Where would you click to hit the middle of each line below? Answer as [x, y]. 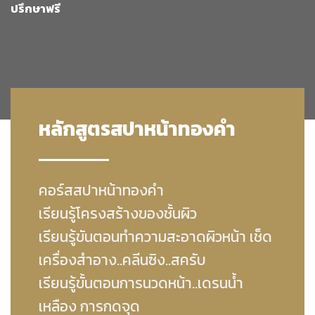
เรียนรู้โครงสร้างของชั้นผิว [118, 213]
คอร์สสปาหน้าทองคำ [101, 190]
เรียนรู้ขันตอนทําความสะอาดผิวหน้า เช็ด [155, 237]
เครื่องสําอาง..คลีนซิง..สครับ [122, 260]
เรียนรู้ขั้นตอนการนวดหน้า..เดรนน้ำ [141, 283]
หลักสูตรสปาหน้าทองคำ [137, 129]
